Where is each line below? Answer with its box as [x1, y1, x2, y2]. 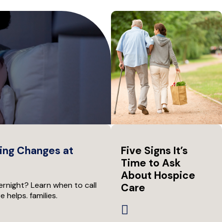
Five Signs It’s [121, 144, 188, 158]
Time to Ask [121, 156, 181, 170]
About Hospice [121, 168, 195, 183]
